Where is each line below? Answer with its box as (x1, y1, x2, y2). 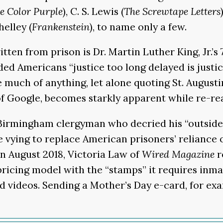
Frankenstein (32, 20, 90, 33)
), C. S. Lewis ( (63, 4, 124, 17)
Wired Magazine (142, 147, 217, 160)
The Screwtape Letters (124, 4, 221, 17)
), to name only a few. (90, 20, 187, 33)
